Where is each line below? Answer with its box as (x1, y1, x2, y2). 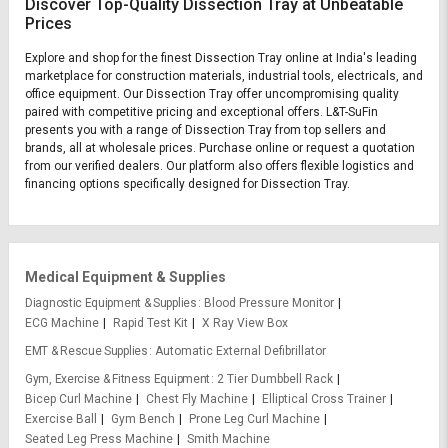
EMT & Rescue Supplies (25, 343, 148, 358)
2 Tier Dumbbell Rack (217, 371, 334, 386)
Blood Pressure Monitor (203, 295, 334, 310)
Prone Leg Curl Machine (189, 411, 320, 426)
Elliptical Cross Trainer (262, 391, 386, 406)
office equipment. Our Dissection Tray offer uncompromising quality (25, 86, 399, 101)
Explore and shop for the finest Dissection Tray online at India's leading (25, 50, 417, 65)
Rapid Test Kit (113, 315, 188, 330)
